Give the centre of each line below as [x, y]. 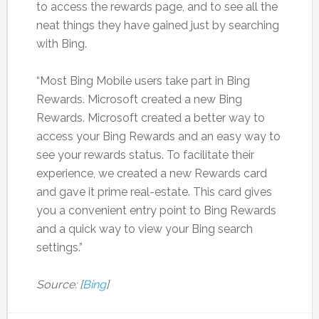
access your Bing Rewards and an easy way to [158, 137]
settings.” [59, 248]
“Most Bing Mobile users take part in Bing [143, 81]
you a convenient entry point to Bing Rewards [156, 211]
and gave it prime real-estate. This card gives [154, 192]
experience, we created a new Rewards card [151, 174]
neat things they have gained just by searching [157, 26]
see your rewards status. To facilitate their [145, 155]
